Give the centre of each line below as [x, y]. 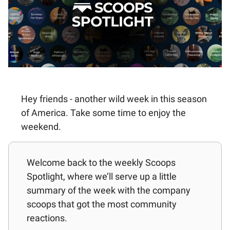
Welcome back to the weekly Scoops [101, 163]
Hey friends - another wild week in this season [114, 99]
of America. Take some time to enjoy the [103, 113]
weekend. [41, 127]
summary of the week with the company [109, 190]
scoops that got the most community [102, 204]
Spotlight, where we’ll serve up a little [102, 177]
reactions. [47, 218]
